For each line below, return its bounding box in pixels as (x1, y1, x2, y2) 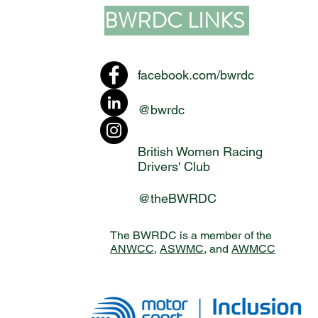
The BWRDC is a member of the (110, 229, 273, 242)
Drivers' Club (138, 159, 211, 174)
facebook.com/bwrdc (138, 67, 255, 82)
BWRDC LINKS (104, 6, 250, 35)
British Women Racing (138, 144, 263, 159)
